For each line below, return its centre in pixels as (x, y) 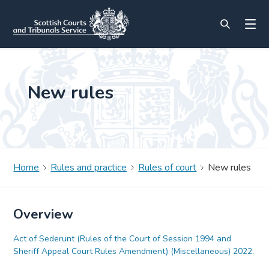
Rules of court (168, 168)
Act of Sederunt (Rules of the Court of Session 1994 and (122, 239)
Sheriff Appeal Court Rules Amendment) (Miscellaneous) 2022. (134, 251)
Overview (44, 214)
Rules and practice (89, 168)
